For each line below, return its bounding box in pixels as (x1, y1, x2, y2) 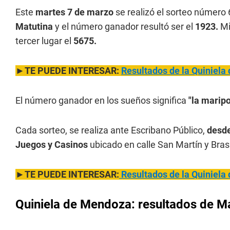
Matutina (15, 21, 55, 32)
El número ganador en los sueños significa (15, 95, 188, 106)
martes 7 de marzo (35, 7, 113, 17)
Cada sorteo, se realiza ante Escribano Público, (15, 125, 207, 136)
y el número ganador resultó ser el (55, 21, 195, 32)
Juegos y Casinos (15, 139, 88, 150)
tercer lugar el (15, 35, 73, 46)
